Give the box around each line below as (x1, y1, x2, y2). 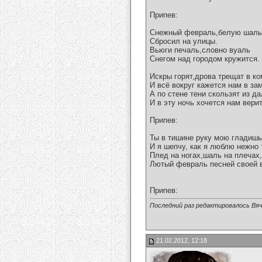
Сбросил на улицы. (150, 37, 218, 46)
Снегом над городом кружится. (150, 54, 260, 64)
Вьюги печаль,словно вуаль (150, 46, 250, 55)
